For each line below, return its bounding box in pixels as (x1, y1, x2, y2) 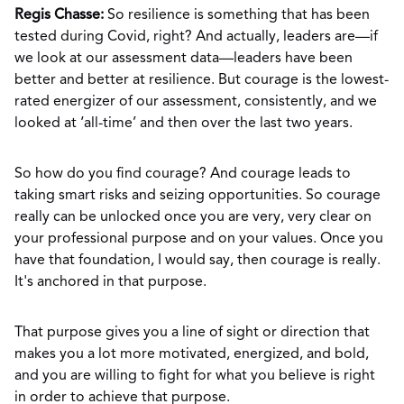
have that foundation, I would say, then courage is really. (14, 253, 381, 268)
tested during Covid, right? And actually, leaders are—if (14, 30, 378, 44)
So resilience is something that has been (104, 8, 370, 23)
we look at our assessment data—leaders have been (14, 51, 353, 66)
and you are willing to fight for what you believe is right (14, 369, 375, 383)
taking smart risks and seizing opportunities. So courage (14, 188, 381, 203)
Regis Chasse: (14, 8, 104, 23)
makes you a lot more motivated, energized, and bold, (14, 347, 369, 362)
